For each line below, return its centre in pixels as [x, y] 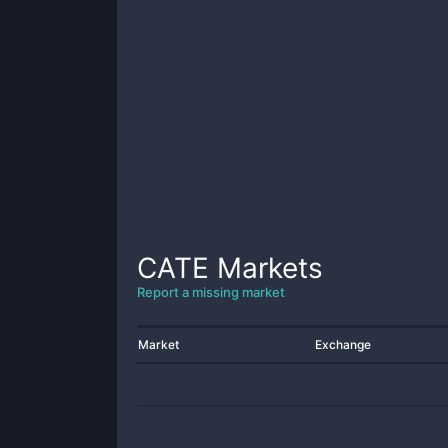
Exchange [343, 344]
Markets [266, 268]
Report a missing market [211, 292]
